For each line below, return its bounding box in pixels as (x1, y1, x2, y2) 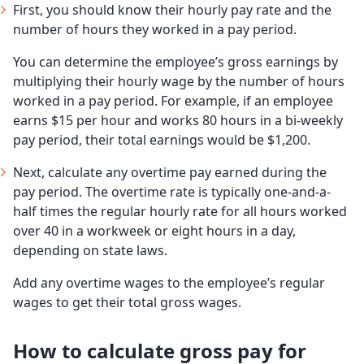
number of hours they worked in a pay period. (13, 20, 297, 39)
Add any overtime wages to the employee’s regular (13, 274, 325, 292)
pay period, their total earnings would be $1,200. (13, 131, 310, 149)
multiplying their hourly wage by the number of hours (13, 72, 344, 91)
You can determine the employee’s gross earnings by (13, 53, 338, 71)
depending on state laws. (13, 241, 167, 260)
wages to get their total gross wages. (13, 293, 245, 312)
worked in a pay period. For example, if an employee (13, 92, 333, 110)
